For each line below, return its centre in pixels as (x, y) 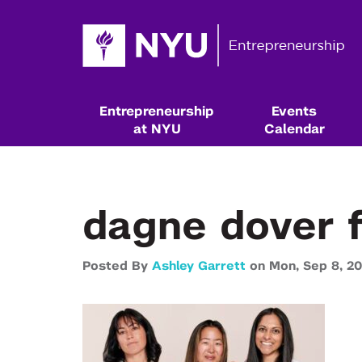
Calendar (294, 129)
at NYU (157, 129)
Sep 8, (325, 266)
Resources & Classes (177, 350)
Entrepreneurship (157, 112)
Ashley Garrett (199, 266)
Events (294, 112)
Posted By (117, 266)
